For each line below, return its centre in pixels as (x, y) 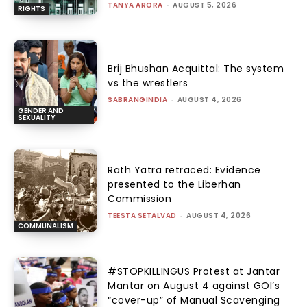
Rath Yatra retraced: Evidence (184, 170)
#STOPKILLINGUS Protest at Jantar (194, 271)
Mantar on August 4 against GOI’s (194, 285)
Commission (140, 198)
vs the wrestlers (148, 83)
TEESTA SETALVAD (142, 215)
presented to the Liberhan (174, 184)
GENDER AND (41, 110)
